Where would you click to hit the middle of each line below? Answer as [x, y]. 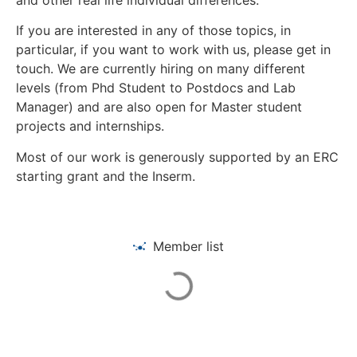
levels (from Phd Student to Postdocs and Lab [156, 88]
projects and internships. [90, 126]
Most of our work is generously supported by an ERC [177, 157]
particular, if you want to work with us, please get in [173, 50]
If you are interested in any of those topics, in [153, 31]
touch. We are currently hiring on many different [161, 69]
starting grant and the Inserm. [106, 176]
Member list [188, 246]
